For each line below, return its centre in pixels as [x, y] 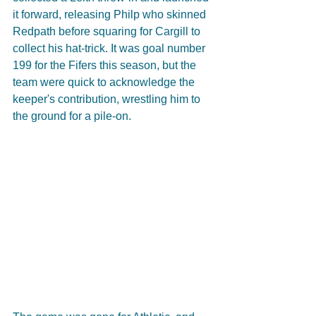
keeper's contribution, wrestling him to [108, 99]
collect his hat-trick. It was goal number [110, 48]
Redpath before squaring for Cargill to [108, 31]
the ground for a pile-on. [72, 116]
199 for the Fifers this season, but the [106, 65]
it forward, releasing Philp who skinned [111, 14]
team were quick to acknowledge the [105, 82]
